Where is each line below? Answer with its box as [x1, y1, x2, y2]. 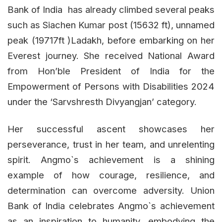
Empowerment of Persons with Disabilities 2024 [7, 80, 215, 92]
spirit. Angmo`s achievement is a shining [7, 154, 215, 165]
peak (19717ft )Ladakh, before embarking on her [7, 34, 215, 46]
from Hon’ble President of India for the [7, 65, 215, 76]
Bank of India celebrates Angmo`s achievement [7, 200, 215, 211]
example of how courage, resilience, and [7, 169, 215, 180]
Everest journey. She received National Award [7, 50, 215, 61]
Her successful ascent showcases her [7, 123, 215, 134]
